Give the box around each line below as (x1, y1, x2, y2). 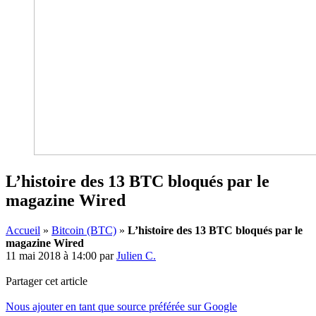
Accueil (6, 224, 40, 236)
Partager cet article (6, 274, 87, 287)
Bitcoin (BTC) (51, 224, 116, 236)
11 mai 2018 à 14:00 (6, 249, 97, 262)
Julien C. (116, 249, 156, 262)
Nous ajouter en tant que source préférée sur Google (6, 300, 237, 312)
